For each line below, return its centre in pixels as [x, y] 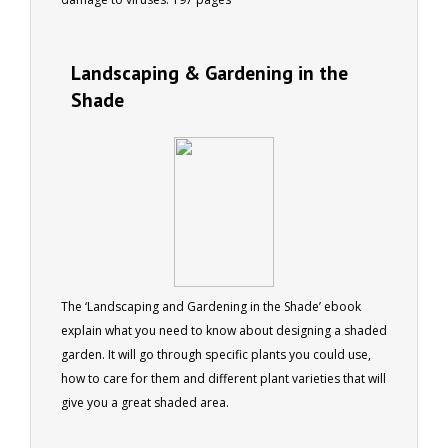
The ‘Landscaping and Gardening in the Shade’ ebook [211, 306]
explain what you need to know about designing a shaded [224, 330]
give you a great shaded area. [145, 402]
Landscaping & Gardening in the [209, 72]
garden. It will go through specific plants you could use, [216, 354]
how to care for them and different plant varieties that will [223, 378]
